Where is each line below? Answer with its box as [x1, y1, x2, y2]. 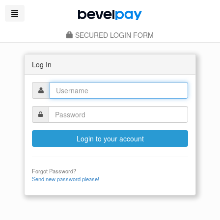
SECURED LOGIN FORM [73, 30, 154, 40]
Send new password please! [32, 175, 99, 183]
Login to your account [76, 134, 144, 143]
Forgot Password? [32, 167, 76, 175]
